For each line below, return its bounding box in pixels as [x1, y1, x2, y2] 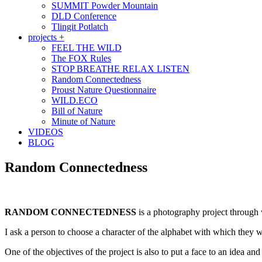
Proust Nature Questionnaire [51, 85, 156, 95]
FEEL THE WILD [51, 43, 122, 53]
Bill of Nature [51, 106, 102, 116]
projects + [28, 32, 64, 43]
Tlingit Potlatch [51, 22, 108, 32]
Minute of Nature [51, 116, 115, 127]
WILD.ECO [51, 95, 98, 106]
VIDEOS [28, 127, 63, 137]
